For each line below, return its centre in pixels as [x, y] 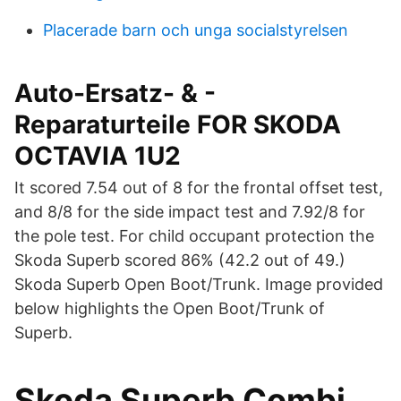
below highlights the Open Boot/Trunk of [170, 308]
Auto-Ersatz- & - [115, 93]
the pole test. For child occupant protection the [194, 236]
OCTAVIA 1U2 [98, 156]
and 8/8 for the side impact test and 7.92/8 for [190, 212]
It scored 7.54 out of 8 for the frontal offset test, [199, 188]
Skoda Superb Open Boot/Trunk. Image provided [199, 284]
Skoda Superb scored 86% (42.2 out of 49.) [180, 260]
